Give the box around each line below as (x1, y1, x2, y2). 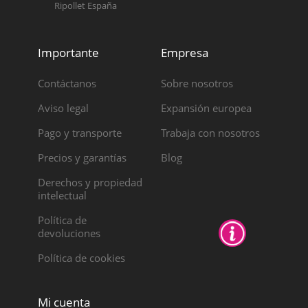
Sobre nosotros (161, 76, 233, 91)
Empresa (161, 45, 208, 61)
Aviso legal (37, 101, 89, 115)
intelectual (37, 188, 87, 203)
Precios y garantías (37, 151, 126, 165)
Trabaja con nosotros (161, 126, 260, 140)
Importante (37, 45, 99, 61)
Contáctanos (37, 76, 96, 91)
